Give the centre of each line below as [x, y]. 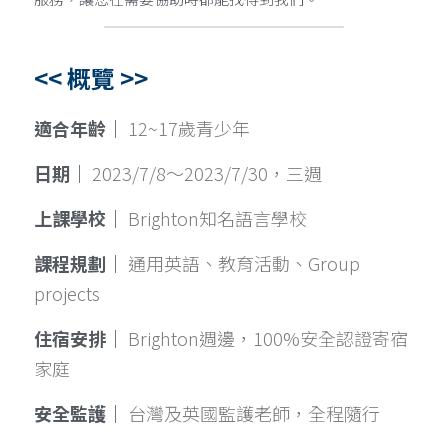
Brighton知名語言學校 [217, 218]
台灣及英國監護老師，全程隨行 [254, 413]
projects [67, 293]
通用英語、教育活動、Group [244, 263]
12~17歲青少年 [189, 128]
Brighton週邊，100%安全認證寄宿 [268, 338]
